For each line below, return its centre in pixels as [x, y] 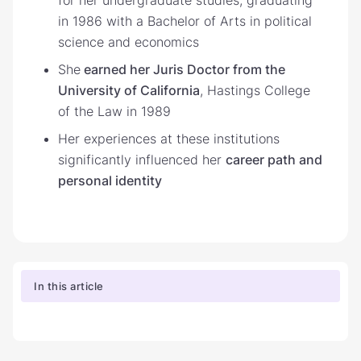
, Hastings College [255, 90]
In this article [69, 286]
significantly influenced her [142, 159]
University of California [129, 90]
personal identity [110, 180]
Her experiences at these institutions [169, 138]
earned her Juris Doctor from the [183, 69]
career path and [274, 159]
